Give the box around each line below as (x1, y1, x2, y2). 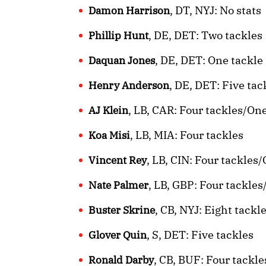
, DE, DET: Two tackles (148, 28, 262, 43)
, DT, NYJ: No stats (170, 4, 261, 18)
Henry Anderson (88, 79, 169, 93)
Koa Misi (88, 129, 130, 142)
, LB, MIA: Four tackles (130, 128, 243, 142)
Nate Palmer (88, 179, 148, 192)
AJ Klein (88, 104, 128, 118)
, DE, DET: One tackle (155, 53, 263, 68)
